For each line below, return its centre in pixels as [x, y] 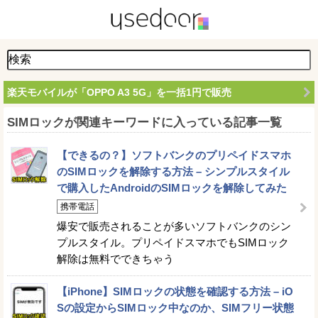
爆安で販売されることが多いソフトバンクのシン [174, 226]
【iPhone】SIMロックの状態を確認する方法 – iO [175, 291]
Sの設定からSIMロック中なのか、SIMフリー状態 [175, 308]
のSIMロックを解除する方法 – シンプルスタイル [173, 171]
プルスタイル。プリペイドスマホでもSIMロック [173, 242]
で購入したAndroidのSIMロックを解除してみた [172, 188]
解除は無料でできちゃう [115, 259]
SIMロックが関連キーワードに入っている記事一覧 [144, 122]
